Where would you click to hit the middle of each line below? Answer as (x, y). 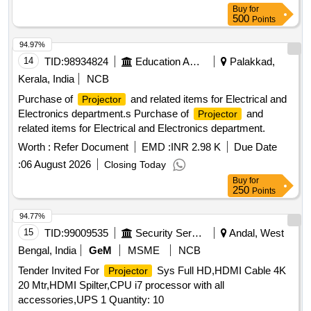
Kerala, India (46, 79)
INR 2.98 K (196, 147)
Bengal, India (47, 251)
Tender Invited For (60, 271)
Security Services (197, 233)
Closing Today (135, 165)
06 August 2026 (56, 165)
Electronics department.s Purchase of (105, 114)
